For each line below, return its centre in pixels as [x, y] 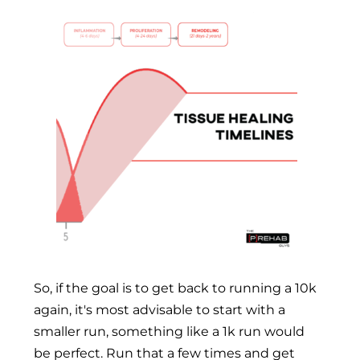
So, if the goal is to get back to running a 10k [175, 288]
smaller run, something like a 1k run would [169, 331]
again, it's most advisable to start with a [160, 309]
